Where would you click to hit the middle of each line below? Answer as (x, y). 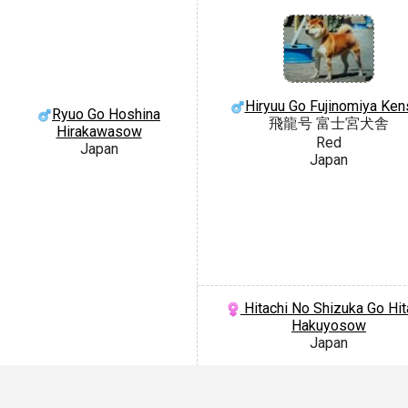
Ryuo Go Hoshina (106, 114)
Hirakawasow (99, 131)
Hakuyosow (329, 325)
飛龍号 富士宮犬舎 (329, 124)
